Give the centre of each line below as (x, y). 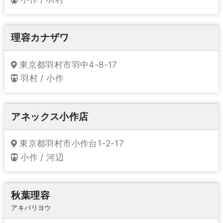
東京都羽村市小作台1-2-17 (72, 144)
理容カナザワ (40, 38)
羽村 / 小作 (42, 78)
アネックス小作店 (50, 116)
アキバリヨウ (31, 207)
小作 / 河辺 (42, 157)
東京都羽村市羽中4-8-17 (68, 65)
